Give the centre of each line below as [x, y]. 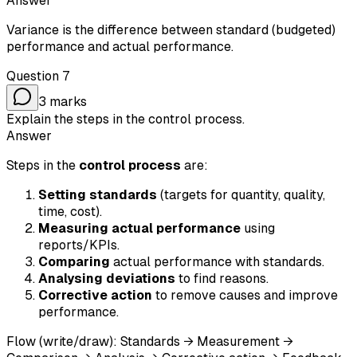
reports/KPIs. [79, 245]
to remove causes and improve [245, 295]
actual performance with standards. [217, 261]
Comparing [74, 261]
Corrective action [95, 295]
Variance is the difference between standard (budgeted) [171, 29]
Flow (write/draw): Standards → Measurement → [150, 341]
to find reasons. [222, 278]
